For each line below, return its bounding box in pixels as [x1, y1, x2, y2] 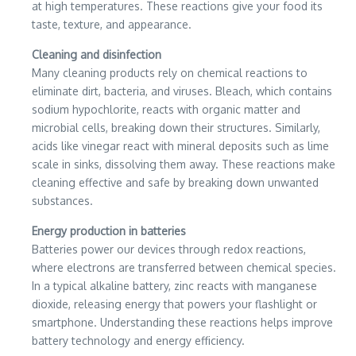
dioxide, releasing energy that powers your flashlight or [32, 297, 317, 311]
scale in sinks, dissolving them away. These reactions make [32, 157, 335, 172]
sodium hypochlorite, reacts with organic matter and [32, 103, 300, 117]
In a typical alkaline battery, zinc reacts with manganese [32, 279, 317, 293]
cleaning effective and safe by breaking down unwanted [32, 176, 319, 190]
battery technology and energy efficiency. [32, 334, 245, 348]
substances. [32, 194, 93, 208]
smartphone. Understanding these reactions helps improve [32, 315, 333, 330]
